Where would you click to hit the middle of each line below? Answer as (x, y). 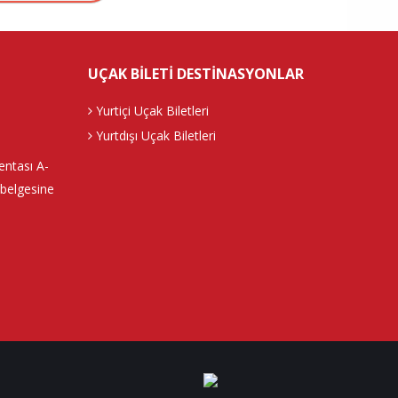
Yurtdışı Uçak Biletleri (154, 136)
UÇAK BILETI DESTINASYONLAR (195, 74)
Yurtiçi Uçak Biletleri (150, 111)
